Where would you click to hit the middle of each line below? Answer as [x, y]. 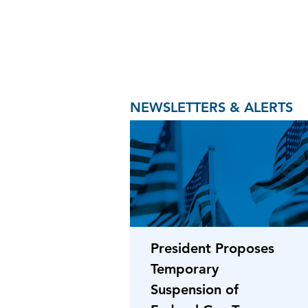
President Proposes [212, 248]
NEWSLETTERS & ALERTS [211, 107]
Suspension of [195, 289]
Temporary [185, 268]
